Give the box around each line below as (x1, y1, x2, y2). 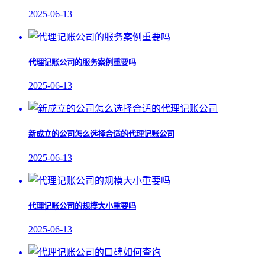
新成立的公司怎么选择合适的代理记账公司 (28, 130, 174, 139)
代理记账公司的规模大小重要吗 (28, 201, 136, 211)
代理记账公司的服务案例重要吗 (28, 58, 136, 67)
